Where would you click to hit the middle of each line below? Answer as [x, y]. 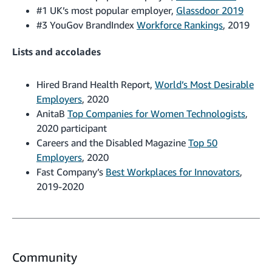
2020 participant [72, 128]
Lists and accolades [56, 51]
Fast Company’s [71, 172]
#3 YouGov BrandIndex [87, 25]
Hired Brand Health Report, [96, 84]
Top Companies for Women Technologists [156, 113]
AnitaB [52, 113]
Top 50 [203, 142]
